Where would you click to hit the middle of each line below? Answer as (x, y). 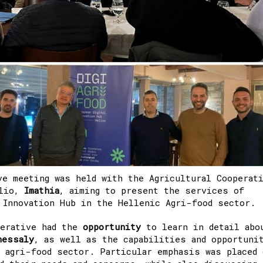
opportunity (112, 226)
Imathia (42, 190)
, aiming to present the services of (152, 190)
